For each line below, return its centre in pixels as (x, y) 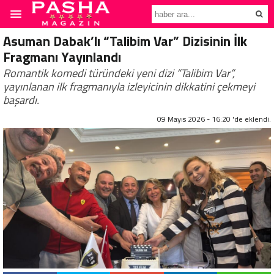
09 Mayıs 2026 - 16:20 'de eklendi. (214, 119)
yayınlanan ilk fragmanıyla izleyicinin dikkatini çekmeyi (129, 87)
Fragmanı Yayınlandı (62, 57)
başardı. (21, 100)
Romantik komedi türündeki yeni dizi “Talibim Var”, (119, 73)
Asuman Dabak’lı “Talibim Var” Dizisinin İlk (125, 41)
